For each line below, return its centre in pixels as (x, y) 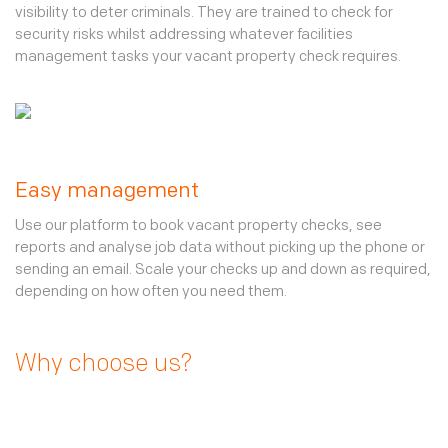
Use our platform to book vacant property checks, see (198, 226)
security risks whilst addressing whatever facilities (184, 35)
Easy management (107, 191)
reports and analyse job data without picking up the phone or (220, 248)
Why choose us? (103, 365)
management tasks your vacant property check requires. (208, 57)
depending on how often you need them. (151, 292)
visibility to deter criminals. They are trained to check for (204, 13)
